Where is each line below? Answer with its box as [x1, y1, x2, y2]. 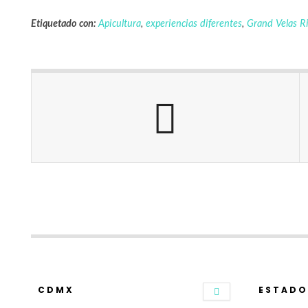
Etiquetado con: [31, 17, 96, 29]
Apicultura [98, 17, 141, 29]
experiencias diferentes [145, 17, 242, 29]
